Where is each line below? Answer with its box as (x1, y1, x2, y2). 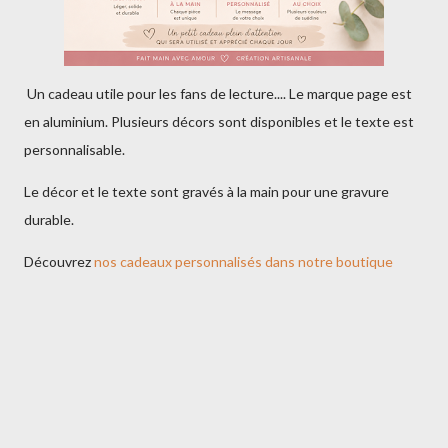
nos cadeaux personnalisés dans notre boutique (94, 253, 396, 270)
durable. (24, 211, 74, 228)
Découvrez (24, 253, 94, 270)
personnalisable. (24, 141, 128, 158)
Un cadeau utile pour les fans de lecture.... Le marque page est (24, 85, 412, 102)
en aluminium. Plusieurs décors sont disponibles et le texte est (24, 113, 414, 130)
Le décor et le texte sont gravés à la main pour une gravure (24, 183, 389, 200)
